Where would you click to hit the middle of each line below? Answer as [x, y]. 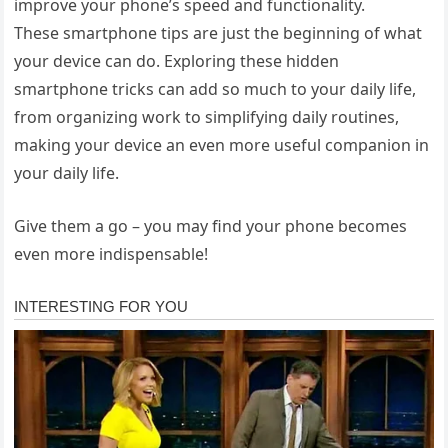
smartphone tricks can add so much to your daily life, [215, 88]
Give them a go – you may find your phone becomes [211, 225]
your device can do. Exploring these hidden [177, 60]
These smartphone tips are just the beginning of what [218, 32]
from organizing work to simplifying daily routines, [207, 116]
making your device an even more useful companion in [222, 144]
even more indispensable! [111, 253]
